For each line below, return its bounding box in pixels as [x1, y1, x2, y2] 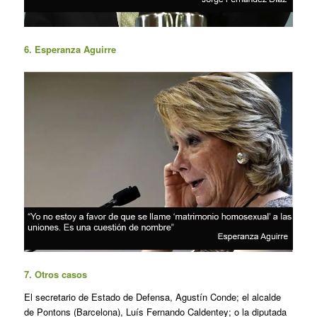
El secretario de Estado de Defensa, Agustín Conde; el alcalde [23, 289, 281, 304]
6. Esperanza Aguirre [23, 42, 116, 57]
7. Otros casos [23, 267, 87, 281]
